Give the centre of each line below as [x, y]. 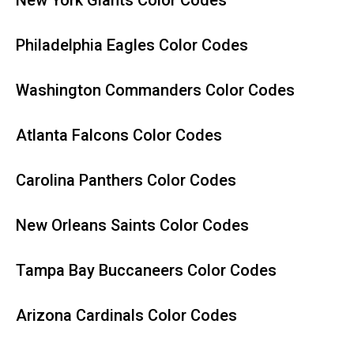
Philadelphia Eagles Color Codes [132, 45]
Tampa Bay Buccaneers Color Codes [146, 270]
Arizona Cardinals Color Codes [126, 315]
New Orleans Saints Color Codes [132, 225]
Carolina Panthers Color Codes [126, 180]
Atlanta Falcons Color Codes [119, 135]
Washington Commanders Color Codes [155, 90]
